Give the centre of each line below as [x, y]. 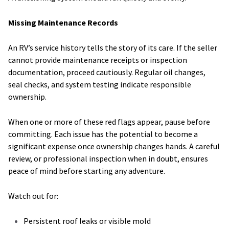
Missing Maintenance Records [63, 22]
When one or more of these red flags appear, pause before [109, 121]
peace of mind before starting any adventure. [87, 170]
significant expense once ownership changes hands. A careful [114, 146]
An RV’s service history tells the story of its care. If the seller [113, 47]
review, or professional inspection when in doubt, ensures [108, 158]
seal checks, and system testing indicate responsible [100, 84]
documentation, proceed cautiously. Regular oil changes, [107, 72]
